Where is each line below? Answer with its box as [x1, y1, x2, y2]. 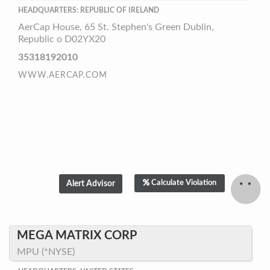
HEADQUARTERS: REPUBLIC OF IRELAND [18, 7, 159, 14]
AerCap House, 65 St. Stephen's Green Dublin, [18, 22, 214, 32]
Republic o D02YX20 [18, 34, 105, 44]
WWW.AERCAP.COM [18, 71, 107, 80]
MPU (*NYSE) [17, 247, 75, 257]
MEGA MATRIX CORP [17, 230, 137, 242]
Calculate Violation [151, 179, 216, 187]
